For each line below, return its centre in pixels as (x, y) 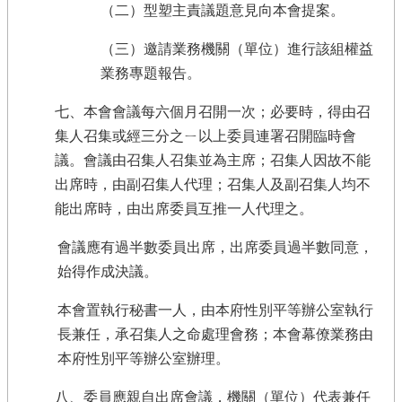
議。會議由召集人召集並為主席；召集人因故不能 (213, 160)
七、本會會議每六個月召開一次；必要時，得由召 (213, 112)
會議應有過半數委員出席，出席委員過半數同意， (215, 247)
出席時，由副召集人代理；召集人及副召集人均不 (213, 184)
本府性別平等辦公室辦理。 (144, 358)
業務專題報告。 (151, 73)
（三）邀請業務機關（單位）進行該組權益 (237, 49)
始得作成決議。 (108, 271)
